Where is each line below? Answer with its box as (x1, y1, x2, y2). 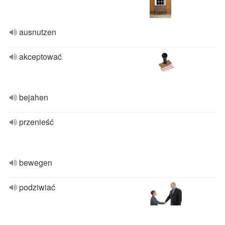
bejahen (19, 91, 48, 103)
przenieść (19, 116, 54, 128)
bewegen (19, 157, 52, 168)
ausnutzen (19, 26, 56, 38)
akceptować (19, 51, 62, 62)
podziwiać (19, 181, 55, 193)
